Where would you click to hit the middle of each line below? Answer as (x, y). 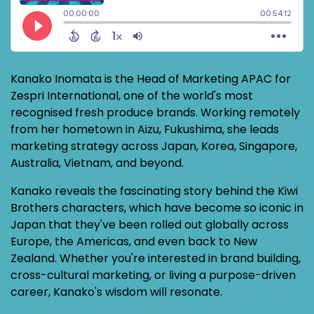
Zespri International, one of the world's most (132, 96)
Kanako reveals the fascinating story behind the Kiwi (154, 191)
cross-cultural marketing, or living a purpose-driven (153, 275)
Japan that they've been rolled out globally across (150, 225)
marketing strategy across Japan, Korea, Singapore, (154, 146)
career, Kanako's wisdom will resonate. (116, 292)
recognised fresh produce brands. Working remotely (155, 112)
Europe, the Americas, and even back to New (134, 241)
